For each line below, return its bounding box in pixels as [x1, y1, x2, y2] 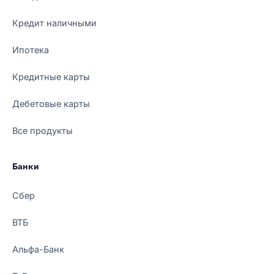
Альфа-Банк [12, 243, 64, 254]
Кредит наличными [12, 17, 97, 28]
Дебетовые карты [12, 98, 90, 109]
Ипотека [12, 44, 49, 55]
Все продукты [12, 125, 73, 136]
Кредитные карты [12, 71, 90, 82]
